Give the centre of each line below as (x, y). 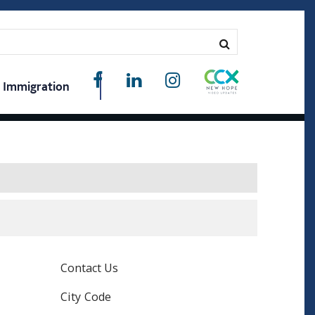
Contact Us (90, 268)
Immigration (37, 86)
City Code (86, 297)
